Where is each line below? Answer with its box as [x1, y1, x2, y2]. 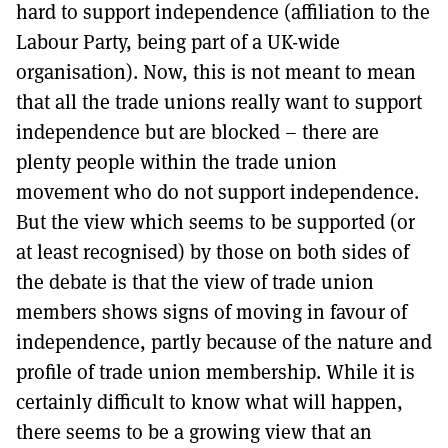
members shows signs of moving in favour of [16, 298, 407, 325]
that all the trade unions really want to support [16, 88, 422, 115]
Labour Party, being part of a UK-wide [16, 28, 340, 55]
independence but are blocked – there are [16, 118, 379, 145]
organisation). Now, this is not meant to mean [16, 58, 416, 85]
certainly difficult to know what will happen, [16, 388, 403, 415]
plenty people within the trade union [16, 148, 337, 175]
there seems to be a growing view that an [16, 418, 372, 445]
